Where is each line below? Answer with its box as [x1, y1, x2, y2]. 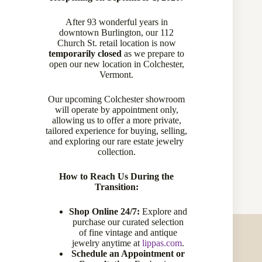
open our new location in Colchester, [49, 59, 184, 69]
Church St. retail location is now [57, 38, 176, 48]
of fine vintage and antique [79, 227, 177, 237]
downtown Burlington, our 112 [59, 27, 174, 37]
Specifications [101, 99, 153, 109]
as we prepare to [122, 49, 184, 58]
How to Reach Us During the [59, 171, 174, 181]
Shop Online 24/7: [69, 206, 140, 216]
